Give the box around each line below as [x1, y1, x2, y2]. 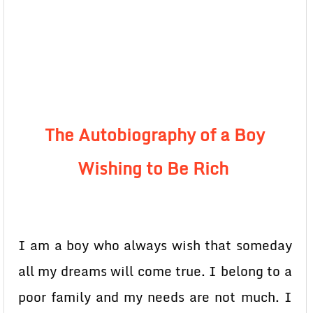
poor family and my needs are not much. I [18, 286, 292, 307]
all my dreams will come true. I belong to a [18, 261, 292, 282]
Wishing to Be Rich [77, 154, 233, 182]
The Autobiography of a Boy [45, 121, 265, 148]
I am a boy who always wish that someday [18, 235, 292, 256]
